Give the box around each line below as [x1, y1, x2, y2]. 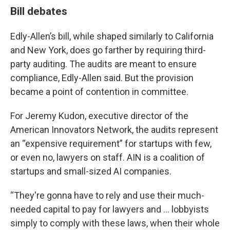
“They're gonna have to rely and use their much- [10, 190, 204, 201]
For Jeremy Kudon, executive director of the [10, 110, 188, 121]
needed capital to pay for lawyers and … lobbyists [10, 204, 209, 215]
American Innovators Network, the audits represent [10, 124, 218, 135]
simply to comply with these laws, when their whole [10, 218, 220, 228]
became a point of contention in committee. [10, 86, 188, 97]
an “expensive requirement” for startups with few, [10, 138, 212, 149]
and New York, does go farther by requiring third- [10, 45, 206, 55]
